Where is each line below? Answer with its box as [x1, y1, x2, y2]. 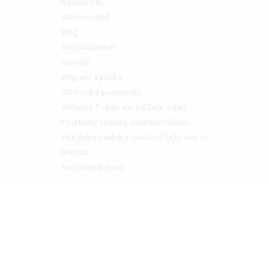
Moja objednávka [62, 162, 122, 174]
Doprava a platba [62, 71, 122, 84]
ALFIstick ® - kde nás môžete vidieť [62, 101, 187, 114]
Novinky [62, 56, 90, 69]
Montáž [62, 147, 88, 159]
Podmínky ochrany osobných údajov [62, 116, 191, 129]
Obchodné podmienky [62, 86, 142, 99]
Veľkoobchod [62, 11, 110, 24]
